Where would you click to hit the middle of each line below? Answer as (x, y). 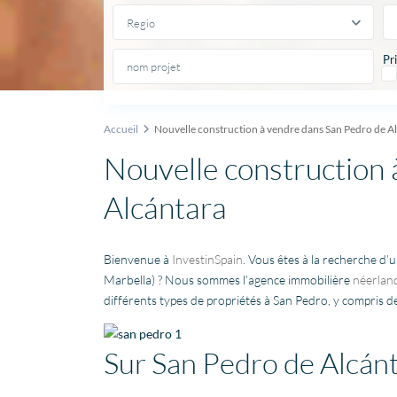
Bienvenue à (138, 260)
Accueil (121, 129)
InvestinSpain (207, 260)
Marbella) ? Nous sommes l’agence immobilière (228, 280)
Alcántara (165, 208)
